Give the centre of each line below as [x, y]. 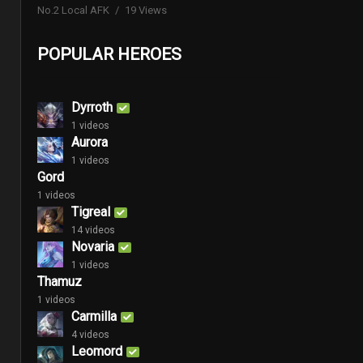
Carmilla [94, 316]
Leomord [97, 351]
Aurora [90, 142]
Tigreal [91, 211]
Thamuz [60, 281]
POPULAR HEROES [109, 54]
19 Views [146, 10]
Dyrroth [92, 107]
